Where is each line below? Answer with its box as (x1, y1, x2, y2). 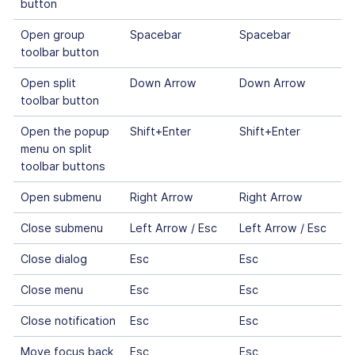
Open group (20, 28, 85, 42)
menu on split (20, 142, 92, 156)
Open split (20, 76, 76, 90)
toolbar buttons (20, 159, 105, 174)
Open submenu (20, 190, 101, 204)
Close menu (20, 283, 83, 297)
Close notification (20, 314, 116, 328)
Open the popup (20, 124, 109, 139)
